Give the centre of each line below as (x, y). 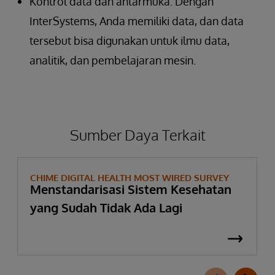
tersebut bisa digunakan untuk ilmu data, (130, 40)
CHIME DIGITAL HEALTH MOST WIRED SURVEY (130, 177)
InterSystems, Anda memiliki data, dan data (137, 21)
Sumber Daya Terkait (137, 134)
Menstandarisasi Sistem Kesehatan (131, 189)
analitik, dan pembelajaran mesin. (113, 60)
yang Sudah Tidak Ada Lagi (106, 207)
